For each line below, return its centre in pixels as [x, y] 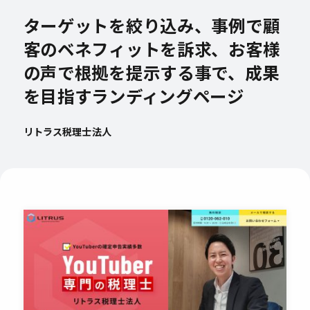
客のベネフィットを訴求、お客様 [152, 48]
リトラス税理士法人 [67, 131]
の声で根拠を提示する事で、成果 [151, 72]
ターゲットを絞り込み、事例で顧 [152, 25]
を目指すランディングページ [134, 95]
